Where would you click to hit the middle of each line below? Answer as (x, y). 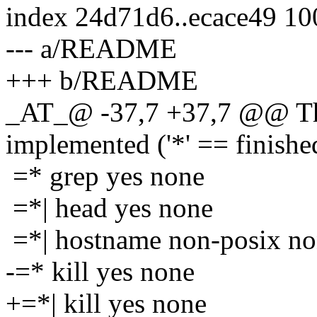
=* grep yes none (105, 175)
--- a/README (91, 48)
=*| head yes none (109, 207)
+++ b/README (102, 80)
